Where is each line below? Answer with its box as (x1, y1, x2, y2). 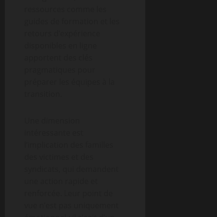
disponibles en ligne (24, 40, 97, 51)
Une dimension (24, 115, 80, 126)
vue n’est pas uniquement (24, 200, 119, 211)
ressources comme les (24, 4, 107, 15)
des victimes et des (24, 152, 93, 162)
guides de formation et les (24, 16, 120, 27)
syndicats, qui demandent (24, 164, 119, 174)
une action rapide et (24, 176, 98, 186)
